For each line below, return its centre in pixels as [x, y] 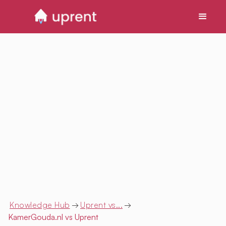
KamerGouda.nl [36, 217]
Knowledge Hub [40, 205]
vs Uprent [81, 217]
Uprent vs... [101, 205]
